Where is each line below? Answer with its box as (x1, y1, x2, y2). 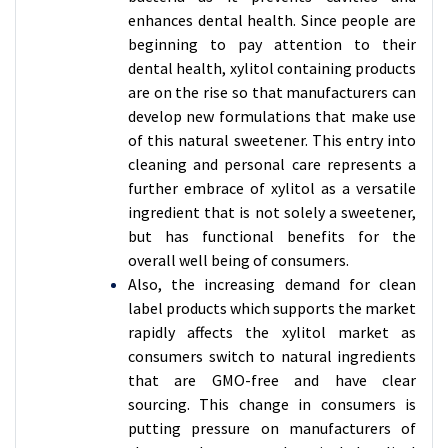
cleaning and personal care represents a (128, 154, 416, 174)
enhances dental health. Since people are (128, 10, 416, 30)
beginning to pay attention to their (128, 34, 416, 54)
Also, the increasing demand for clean (128, 274, 416, 294)
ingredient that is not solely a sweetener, (128, 202, 416, 222)
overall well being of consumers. (128, 250, 349, 270)
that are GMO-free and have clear (128, 370, 416, 390)
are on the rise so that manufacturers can (128, 82, 416, 102)
